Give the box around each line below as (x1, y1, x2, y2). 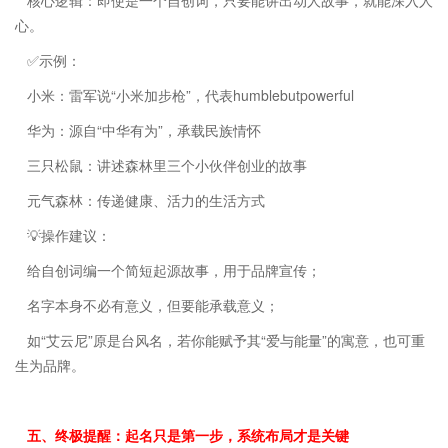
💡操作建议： (27, 224, 111, 245)
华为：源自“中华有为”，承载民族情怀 (27, 119, 261, 140)
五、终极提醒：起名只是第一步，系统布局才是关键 (27, 424, 349, 445)
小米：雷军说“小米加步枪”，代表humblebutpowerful (27, 84, 354, 105)
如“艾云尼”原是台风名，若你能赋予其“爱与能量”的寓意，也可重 (27, 329, 425, 350)
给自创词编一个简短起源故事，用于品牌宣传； (27, 259, 321, 280)
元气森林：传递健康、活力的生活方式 (27, 189, 265, 210)
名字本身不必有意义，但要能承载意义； (27, 294, 279, 315)
